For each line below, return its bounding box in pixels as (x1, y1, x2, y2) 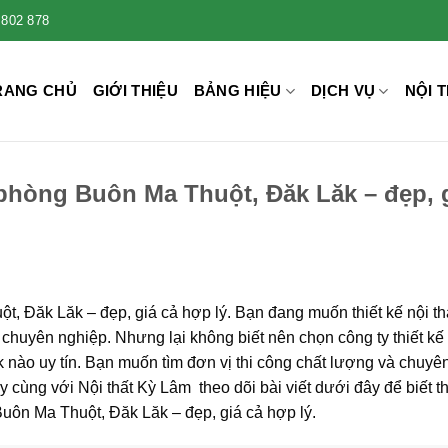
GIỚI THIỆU (92, 82, 178, 99)
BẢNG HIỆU (193, 82, 282, 99)
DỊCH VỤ (311, 82, 376, 99)
